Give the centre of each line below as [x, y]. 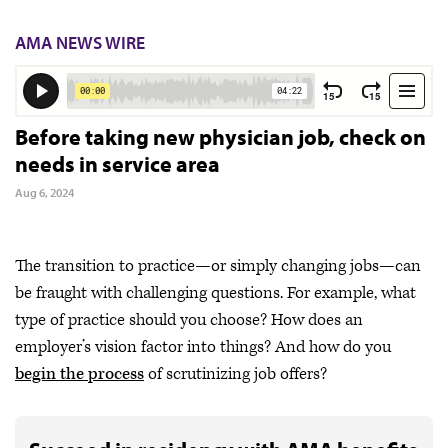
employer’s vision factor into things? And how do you [203, 347]
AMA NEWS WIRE [80, 42]
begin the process [79, 374]
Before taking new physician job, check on [220, 137]
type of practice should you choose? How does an [189, 320]
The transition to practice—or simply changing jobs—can [218, 266]
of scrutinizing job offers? [235, 374]
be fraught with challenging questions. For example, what [215, 293]
